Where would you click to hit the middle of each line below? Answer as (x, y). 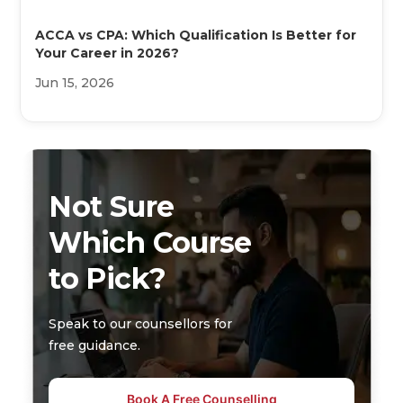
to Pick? (107, 278)
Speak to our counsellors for (141, 323)
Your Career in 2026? (107, 53)
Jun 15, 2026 (75, 82)
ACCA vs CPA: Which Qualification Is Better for (196, 35)
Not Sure (112, 206)
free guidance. (95, 345)
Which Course (150, 242)
